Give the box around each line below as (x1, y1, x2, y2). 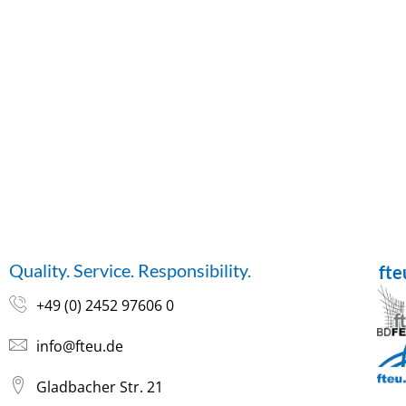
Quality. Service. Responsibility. (9, 259, 251, 282)
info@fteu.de (36, 336, 123, 357)
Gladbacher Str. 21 (36, 377, 163, 398)
